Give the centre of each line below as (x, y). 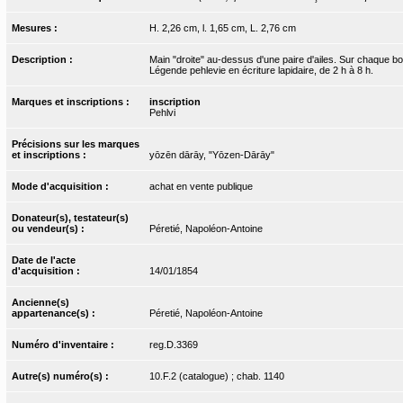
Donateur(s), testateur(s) (71, 217)
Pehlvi (162, 112)
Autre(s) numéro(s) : (62, 376)
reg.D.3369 (173, 344)
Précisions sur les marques (76, 143)
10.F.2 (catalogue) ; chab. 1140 (216, 376)
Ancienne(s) (41, 302)
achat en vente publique (201, 186)
